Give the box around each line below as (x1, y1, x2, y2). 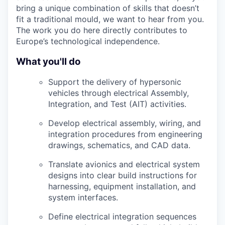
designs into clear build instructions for (48, 170, 197, 181)
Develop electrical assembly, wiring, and (48, 118, 201, 129)
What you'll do (16, 55, 80, 67)
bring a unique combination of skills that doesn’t (16, 3, 199, 13)
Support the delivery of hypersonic (48, 77, 181, 87)
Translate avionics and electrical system (48, 159, 200, 170)
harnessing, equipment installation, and (48, 181, 196, 192)
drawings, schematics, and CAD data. (48, 140, 190, 151)
